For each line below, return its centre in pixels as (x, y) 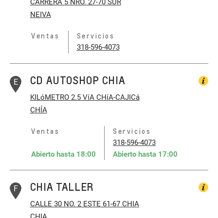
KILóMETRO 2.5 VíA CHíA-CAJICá (85, 97)
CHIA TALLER (62, 187)
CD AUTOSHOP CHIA (78, 80)
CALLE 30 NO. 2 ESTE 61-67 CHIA (84, 204)
